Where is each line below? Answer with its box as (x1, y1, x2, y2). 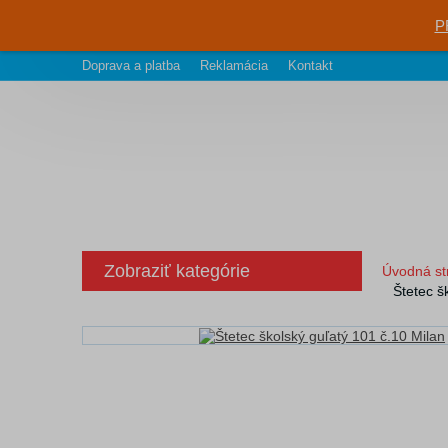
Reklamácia (200, 58, 268, 73)
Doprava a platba (82, 58, 180, 73)
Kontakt (288, 58, 333, 73)
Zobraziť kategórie (104, 261, 250, 281)
